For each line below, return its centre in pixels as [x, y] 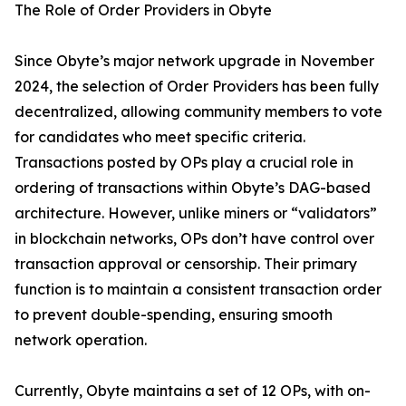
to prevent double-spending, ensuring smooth [174, 315]
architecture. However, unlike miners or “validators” [196, 213]
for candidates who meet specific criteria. [160, 137]
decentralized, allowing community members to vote [198, 112]
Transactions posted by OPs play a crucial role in [184, 163]
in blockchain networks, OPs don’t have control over [194, 239]
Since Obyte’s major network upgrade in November [194, 61]
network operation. [81, 340]
